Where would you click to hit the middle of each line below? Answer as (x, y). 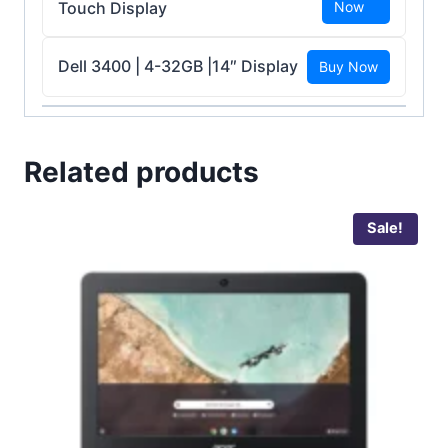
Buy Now (348, 66)
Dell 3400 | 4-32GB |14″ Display (178, 66)
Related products (141, 171)
